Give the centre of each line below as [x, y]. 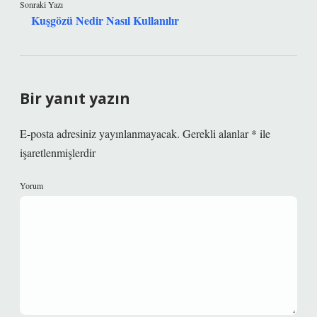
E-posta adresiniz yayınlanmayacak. [100, 133]
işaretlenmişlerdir [58, 152]
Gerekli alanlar [217, 133]
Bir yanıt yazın [75, 98]
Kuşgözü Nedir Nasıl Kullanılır [105, 20]
